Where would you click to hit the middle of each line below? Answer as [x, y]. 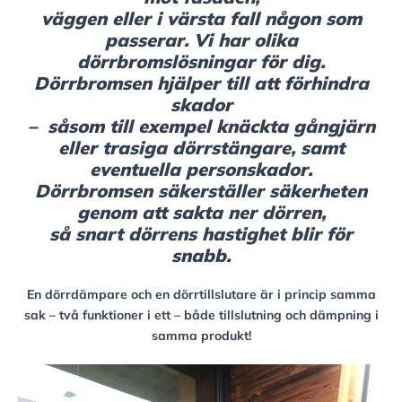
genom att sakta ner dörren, [201, 212]
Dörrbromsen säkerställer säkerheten [201, 191]
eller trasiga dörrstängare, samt [201, 148]
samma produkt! [201, 336]
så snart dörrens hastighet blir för [201, 234]
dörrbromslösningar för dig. [201, 61]
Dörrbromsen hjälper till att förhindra [201, 83]
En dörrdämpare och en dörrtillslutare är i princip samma [201, 294]
